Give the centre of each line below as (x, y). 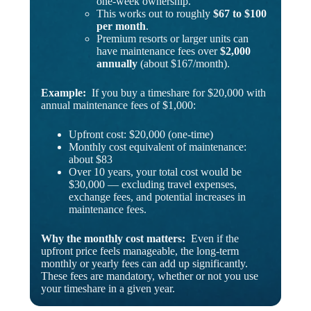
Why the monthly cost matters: (114, 239)
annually (117, 64)
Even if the (213, 239)
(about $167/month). (183, 64)
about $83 (90, 160)
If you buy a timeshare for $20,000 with (177, 93)
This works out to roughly (154, 14)
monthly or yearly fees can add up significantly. (144, 264)
